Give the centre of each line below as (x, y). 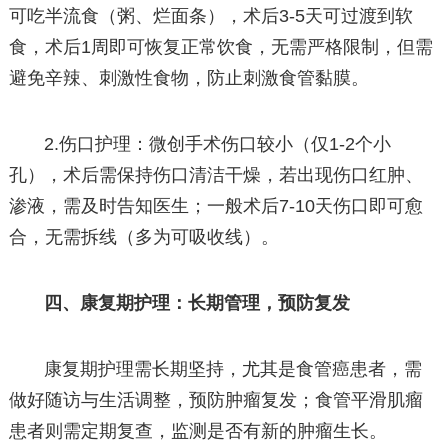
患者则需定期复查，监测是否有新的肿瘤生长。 (197, 431)
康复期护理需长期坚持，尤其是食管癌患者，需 (233, 369)
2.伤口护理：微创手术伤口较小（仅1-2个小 (218, 143)
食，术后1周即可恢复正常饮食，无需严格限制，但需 (220, 46)
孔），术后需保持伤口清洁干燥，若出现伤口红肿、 (215, 174)
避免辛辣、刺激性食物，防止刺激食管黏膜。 (188, 77)
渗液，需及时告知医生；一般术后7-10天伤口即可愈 (215, 205)
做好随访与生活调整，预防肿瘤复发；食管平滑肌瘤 (215, 400)
